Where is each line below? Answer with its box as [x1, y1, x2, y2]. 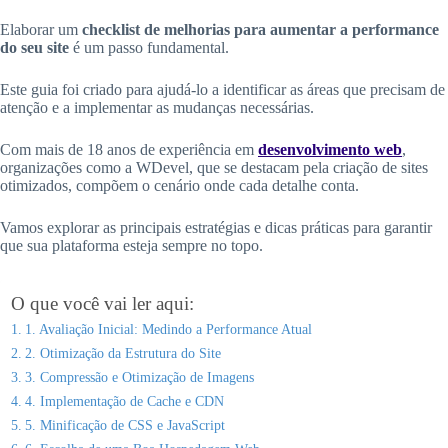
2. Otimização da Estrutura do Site [24, 345, 221, 362]
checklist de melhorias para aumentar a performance [82, 21, 439, 39]
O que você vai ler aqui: [11, 293, 194, 315]
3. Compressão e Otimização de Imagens [24, 369, 254, 386]
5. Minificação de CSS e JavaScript [24, 417, 225, 434]
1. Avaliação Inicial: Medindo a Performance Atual [24, 321, 312, 338]
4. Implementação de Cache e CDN [24, 393, 224, 410]
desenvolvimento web [258, 141, 402, 159]
